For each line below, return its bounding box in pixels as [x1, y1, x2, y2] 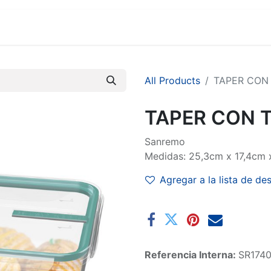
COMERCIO [150, 21, 203, 33]
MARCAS [6, 21, 48, 33]
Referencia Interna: [145, 249, 238, 261]
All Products [145, 74, 200, 87]
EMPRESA [221, 21, 267, 33]
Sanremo [145, 135, 185, 148]
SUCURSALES [67, 21, 131, 33]
